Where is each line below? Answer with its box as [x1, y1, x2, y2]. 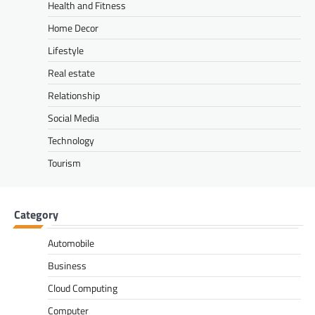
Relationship [48, 88, 100, 103]
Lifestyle [48, 43, 84, 58]
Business [48, 258, 86, 274]
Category [14, 206, 58, 224]
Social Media [48, 110, 99, 126]
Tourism [48, 155, 81, 171]
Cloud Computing [48, 281, 117, 296]
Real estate [48, 65, 95, 81]
